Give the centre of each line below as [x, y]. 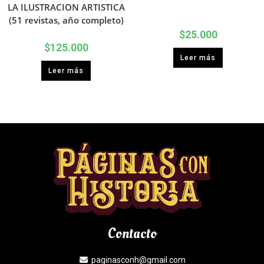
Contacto [132, 233]
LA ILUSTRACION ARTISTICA [66, 7]
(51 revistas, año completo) [66, 20]
